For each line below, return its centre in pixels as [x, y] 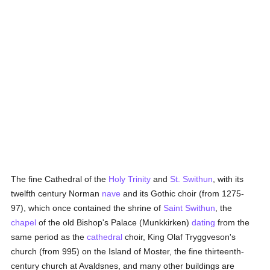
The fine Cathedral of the [60, 179]
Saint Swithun [190, 208]
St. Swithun [192, 179]
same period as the [49, 237]
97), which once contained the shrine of [87, 208]
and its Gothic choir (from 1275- [183, 193]
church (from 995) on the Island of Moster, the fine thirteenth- [128, 251]
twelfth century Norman [57, 193]
